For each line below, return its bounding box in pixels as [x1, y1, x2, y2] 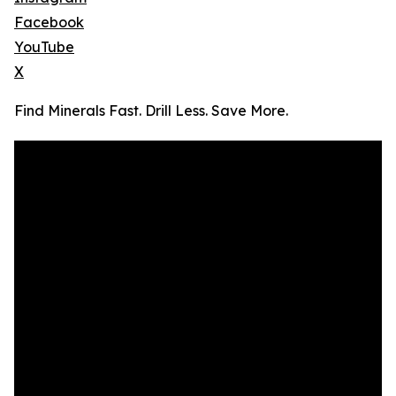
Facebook [14, 13, 84, 32]
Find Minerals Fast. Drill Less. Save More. [14, 102, 288, 120]
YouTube [14, 38, 74, 57]
